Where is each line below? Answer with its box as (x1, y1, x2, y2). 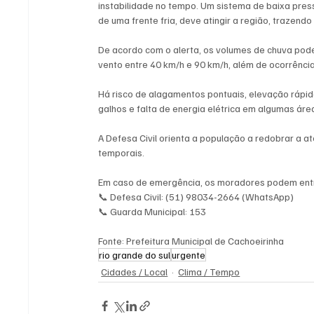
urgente (172, 249, 206, 261)
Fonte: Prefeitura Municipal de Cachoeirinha (98, 235, 285, 247)
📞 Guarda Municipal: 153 (98, 205, 207, 218)
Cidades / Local (101, 266, 168, 278)
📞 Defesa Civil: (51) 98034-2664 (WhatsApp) (98, 191, 294, 203)
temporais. (98, 146, 145, 159)
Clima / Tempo (178, 266, 240, 278)
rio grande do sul (99, 249, 171, 261)
